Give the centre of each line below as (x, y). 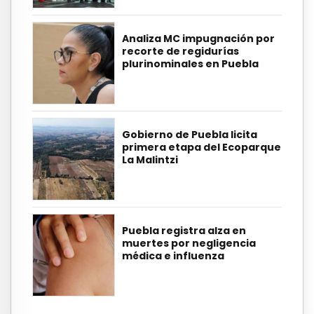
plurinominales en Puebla (190, 64)
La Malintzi (150, 160)
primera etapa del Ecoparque (202, 148)
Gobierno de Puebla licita (190, 135)
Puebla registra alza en (184, 231)
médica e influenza (173, 256)
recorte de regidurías (180, 52)
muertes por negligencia (189, 244)
